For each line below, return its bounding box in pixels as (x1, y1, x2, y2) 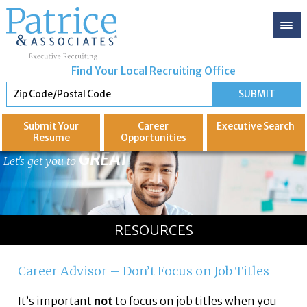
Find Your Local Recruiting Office (71, 64, 236, 78)
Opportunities (120, 132, 186, 145)
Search (262, 121, 295, 133)
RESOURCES (114, 222, 193, 239)
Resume (32, 132, 70, 145)
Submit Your (23, 121, 79, 133)
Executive (217, 121, 262, 133)
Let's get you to (3, 154, 79, 169)
